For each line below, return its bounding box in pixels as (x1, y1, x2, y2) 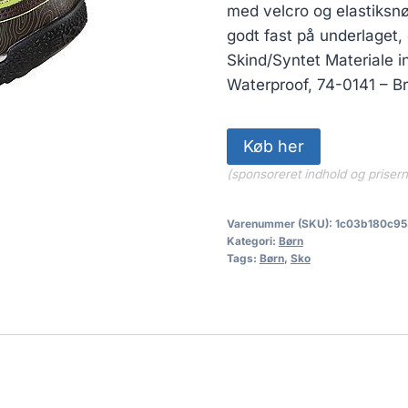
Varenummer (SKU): (226, 216, 335, 230)
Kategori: (226, 233, 279, 248)
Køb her (242, 136, 304, 156)
